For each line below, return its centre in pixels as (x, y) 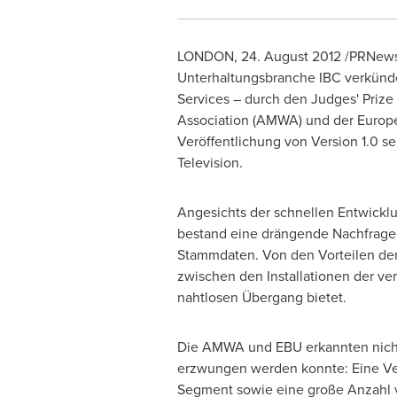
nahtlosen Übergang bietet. (261, 297)
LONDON (205, 56)
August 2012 (302, 56)
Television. (210, 163)
